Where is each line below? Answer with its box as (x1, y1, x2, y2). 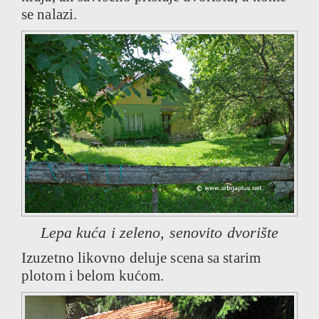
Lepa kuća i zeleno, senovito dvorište (40, 224, 279, 242)
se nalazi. (21, 6, 77, 23)
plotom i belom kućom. (21, 267, 164, 285)
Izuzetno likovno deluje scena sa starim (21, 249, 261, 267)
